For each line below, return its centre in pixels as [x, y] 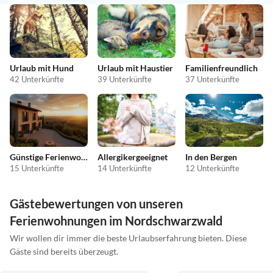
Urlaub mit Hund [42, 68]
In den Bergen [211, 157]
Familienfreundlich [222, 68]
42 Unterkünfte [37, 79]
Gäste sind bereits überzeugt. [64, 252]
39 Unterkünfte [125, 79]
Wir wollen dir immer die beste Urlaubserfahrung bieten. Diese [128, 238]
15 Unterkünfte [37, 168]
